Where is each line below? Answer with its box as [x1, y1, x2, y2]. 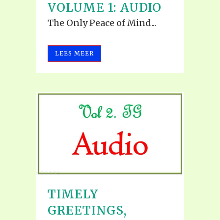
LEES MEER [55, 49, 94, 57]
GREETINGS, [48, 203, 127, 219]
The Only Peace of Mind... [48, 17, 156, 28]
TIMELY [48, 187, 98, 202]
